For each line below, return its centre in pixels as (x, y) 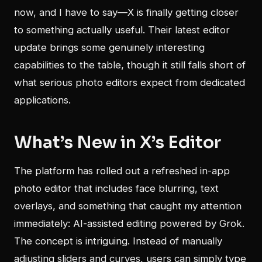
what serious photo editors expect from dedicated (130, 82)
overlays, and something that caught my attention (128, 206)
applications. (42, 100)
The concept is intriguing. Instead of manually (118, 241)
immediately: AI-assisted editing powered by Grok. (129, 223)
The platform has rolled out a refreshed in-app (122, 170)
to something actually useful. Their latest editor (122, 30)
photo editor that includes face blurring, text (116, 188)
